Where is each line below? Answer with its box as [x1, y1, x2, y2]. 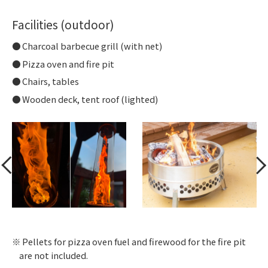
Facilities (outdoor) [12, 16, 114, 32]
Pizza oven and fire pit [22, 57, 115, 70]
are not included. [19, 249, 89, 262]
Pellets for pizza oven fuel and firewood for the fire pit [22, 235, 246, 248]
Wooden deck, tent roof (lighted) [22, 93, 159, 106]
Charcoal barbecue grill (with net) [22, 39, 163, 52]
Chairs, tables [22, 75, 80, 88]
